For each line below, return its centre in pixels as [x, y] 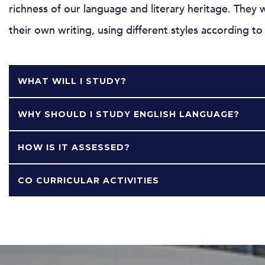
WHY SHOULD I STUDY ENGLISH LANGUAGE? [129, 114]
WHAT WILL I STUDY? [72, 81]
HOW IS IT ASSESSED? [74, 147]
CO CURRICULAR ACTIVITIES [88, 180]
